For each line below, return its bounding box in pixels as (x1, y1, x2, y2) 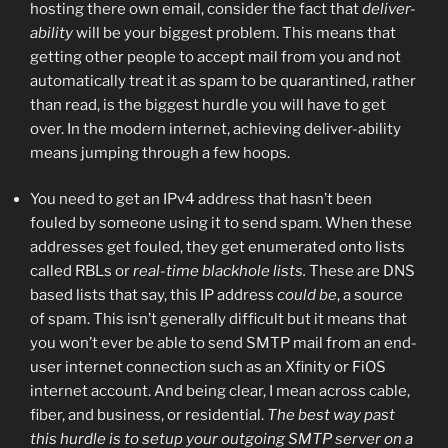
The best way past (267, 406, 395, 425)
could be (277, 286, 337, 305)
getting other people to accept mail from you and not (30, 47, 401, 66)
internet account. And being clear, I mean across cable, (30, 382, 410, 401)
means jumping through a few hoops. (30, 143, 290, 162)
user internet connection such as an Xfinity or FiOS (30, 358, 386, 377)
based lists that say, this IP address (30, 286, 277, 305)
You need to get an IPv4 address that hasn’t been (30, 190, 372, 209)
